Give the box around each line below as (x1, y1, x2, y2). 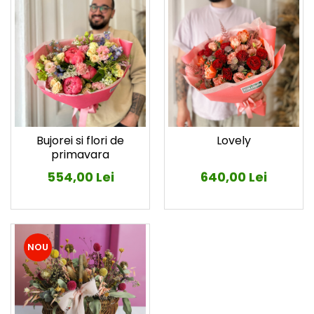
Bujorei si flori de (36, 132, 124, 149)
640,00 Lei (200, 168, 267, 186)
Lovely (217, 132, 251, 149)
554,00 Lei (46, 168, 114, 186)
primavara (51, 146, 109, 163)
